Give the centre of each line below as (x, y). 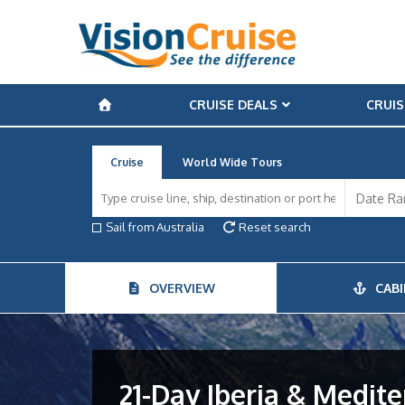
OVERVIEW (179, 288)
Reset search (273, 227)
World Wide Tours (232, 162)
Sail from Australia (155, 227)
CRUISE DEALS (233, 104)
